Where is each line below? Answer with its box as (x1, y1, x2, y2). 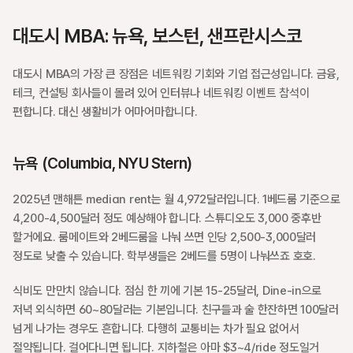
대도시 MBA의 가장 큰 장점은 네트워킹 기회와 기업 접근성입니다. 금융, (13, 67, 340, 81)
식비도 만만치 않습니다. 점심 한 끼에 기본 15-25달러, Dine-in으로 (13, 284, 322, 298)
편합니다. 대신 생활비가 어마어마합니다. (13, 105, 198, 119)
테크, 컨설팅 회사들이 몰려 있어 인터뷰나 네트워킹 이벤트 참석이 (13, 86, 310, 100)
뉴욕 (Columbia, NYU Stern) (13, 154, 192, 173)
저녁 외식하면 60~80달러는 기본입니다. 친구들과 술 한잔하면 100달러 (13, 303, 339, 317)
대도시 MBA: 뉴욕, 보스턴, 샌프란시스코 (13, 24, 302, 47)
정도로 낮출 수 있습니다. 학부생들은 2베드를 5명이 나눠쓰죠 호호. (13, 249, 316, 263)
